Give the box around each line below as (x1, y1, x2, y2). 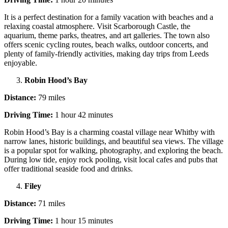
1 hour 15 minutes (53, 216, 113, 225)
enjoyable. (4, 58, 37, 67)
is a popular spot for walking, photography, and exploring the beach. (4, 146, 223, 155)
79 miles (36, 93, 65, 102)
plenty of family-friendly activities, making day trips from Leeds (4, 49, 209, 58)
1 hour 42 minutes (53, 110, 113, 119)
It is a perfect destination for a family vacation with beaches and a (4, 12, 213, 21)
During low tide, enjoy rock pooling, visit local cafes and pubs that (4, 155, 217, 164)
